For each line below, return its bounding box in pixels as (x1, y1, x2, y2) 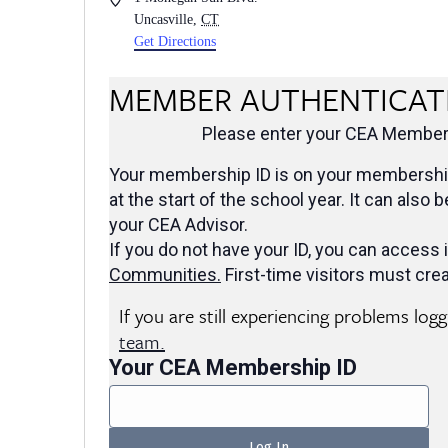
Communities (109, 263, 217, 285)
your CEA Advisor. (109, 213, 248, 235)
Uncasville (134, 11, 194, 27)
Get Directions (134, 33, 217, 49)
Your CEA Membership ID (109, 354, 357, 380)
